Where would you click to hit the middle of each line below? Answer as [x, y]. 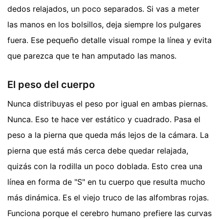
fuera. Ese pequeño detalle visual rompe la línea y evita [109, 40]
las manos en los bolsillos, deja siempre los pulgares [104, 24]
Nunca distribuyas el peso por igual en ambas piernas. [108, 103]
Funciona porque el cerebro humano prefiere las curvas [109, 213]
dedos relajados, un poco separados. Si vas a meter [103, 9]
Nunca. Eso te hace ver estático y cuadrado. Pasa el [104, 119]
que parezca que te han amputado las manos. [92, 55]
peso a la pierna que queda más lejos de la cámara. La [108, 135]
